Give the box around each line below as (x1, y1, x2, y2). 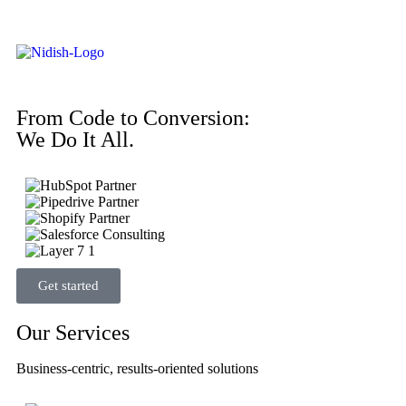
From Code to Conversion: (16, 106, 250, 130)
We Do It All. (16, 128, 134, 151)
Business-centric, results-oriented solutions (16, 361, 258, 376)
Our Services (16, 321, 130, 344)
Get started (38, 278, 99, 293)
